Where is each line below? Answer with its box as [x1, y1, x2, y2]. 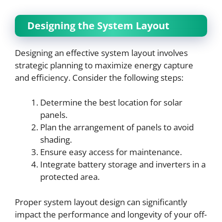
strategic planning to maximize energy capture [15, 59, 193, 71]
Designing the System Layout [27, 18, 169, 32]
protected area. [40, 171, 100, 182]
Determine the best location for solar [40, 97, 182, 108]
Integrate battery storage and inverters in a [40, 159, 206, 170]
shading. [40, 134, 72, 145]
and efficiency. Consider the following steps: [15, 71, 183, 83]
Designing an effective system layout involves [15, 47, 188, 58]
